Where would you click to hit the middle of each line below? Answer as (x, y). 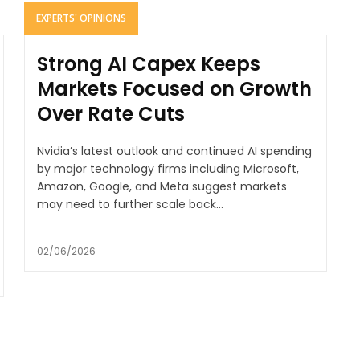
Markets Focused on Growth (174, 89)
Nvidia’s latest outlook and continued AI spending (174, 151)
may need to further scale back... (130, 205)
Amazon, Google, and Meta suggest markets (162, 187)
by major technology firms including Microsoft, (168, 169)
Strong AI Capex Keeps (148, 64)
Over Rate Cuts (110, 114)
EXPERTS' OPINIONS (81, 18)
